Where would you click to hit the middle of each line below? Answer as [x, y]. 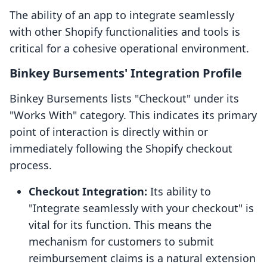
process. [31, 165]
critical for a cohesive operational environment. [129, 49]
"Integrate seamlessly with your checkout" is [141, 208]
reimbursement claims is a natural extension [142, 258]
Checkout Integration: [88, 192]
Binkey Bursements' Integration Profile [126, 73]
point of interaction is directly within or [109, 132]
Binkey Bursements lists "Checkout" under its [124, 99]
